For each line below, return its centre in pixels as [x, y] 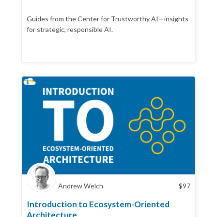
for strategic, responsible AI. [70, 29]
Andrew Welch [81, 186]
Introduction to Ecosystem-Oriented [98, 204]
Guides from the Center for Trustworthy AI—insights [108, 19]
